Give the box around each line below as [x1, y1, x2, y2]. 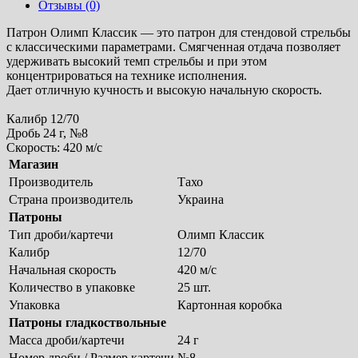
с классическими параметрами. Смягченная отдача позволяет [6, 40, 340, 54]
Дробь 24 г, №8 [6, 126, 88, 141]
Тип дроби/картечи [9, 228, 113, 242]
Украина [177, 193, 224, 207]
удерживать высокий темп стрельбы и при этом [6, 54, 267, 69]
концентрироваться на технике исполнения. [6, 69, 247, 83]
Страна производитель [9, 193, 133, 207]
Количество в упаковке [9, 280, 135, 295]
